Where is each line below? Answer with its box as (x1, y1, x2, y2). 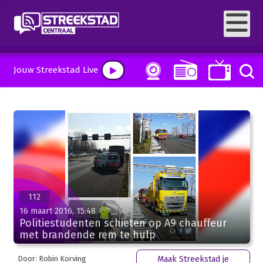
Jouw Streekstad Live (13, 65, 98, 75)
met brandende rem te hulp (19, 228, 156, 241)
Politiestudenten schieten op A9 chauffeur (19, 216, 227, 230)
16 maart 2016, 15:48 (19, 205, 96, 216)
